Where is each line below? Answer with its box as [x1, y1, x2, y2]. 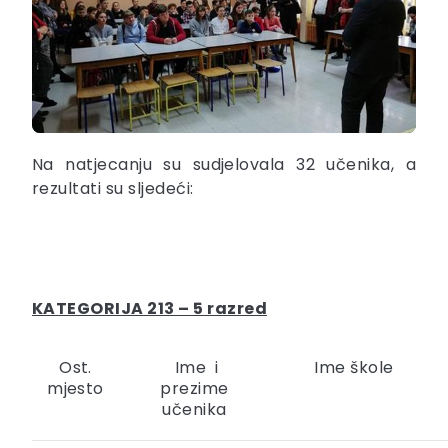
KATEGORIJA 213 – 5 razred [32, 297, 267, 321]
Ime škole [314, 356, 394, 380]
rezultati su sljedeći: [32, 177, 194, 201]
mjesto [47, 377, 104, 401]
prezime [160, 377, 229, 401]
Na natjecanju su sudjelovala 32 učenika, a [32, 153, 416, 177]
